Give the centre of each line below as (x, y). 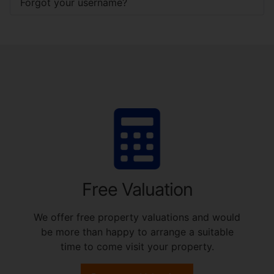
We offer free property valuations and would (137, 217)
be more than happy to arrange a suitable (137, 231)
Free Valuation (137, 189)
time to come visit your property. (137, 246)
